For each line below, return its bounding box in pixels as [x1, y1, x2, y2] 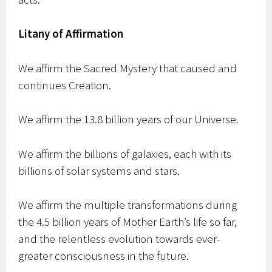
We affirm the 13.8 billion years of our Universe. [18, 112, 239, 127]
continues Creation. [18, 77, 112, 92]
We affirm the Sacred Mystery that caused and [18, 60, 237, 75]
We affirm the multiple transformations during [18, 197, 237, 212]
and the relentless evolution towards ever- [18, 231, 221, 246]
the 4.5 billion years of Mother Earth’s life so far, [18, 214, 237, 229]
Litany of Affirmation [18, 26, 124, 41]
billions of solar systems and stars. [18, 163, 180, 178]
